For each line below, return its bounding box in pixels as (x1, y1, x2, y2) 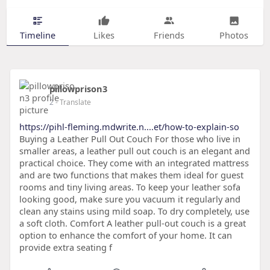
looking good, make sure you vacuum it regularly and (19, 193, 240, 206)
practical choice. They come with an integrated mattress (19, 157, 249, 169)
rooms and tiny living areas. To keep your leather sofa (19, 181, 240, 193)
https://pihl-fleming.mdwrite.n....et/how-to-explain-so (19, 121, 239, 133)
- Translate (55, 97, 91, 108)
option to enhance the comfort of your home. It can (19, 229, 232, 242)
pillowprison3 (49, 83, 107, 95)
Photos (219, 28, 249, 41)
